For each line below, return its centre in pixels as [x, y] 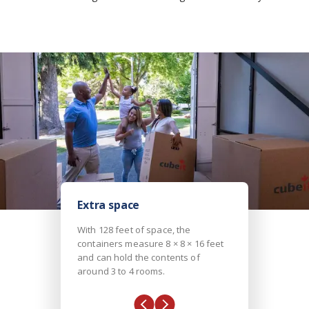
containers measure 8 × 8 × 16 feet [151, 243]
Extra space [109, 205]
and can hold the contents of [139, 257]
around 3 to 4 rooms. [121, 271]
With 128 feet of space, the [134, 230]
